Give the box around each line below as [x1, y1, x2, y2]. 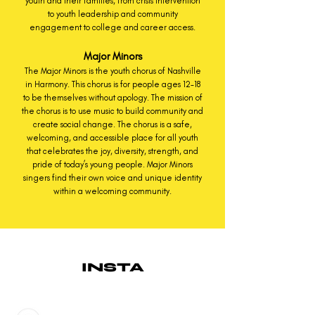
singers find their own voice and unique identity [23, 173, 202, 183]
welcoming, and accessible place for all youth [27, 133, 198, 143]
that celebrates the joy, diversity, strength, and [27, 146, 198, 156]
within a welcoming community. [53, 186, 172, 196]
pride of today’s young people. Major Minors [32, 160, 193, 169]
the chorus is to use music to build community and [22, 106, 203, 116]
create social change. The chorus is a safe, [33, 120, 192, 129]
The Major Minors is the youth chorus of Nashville [24, 66, 201, 76]
